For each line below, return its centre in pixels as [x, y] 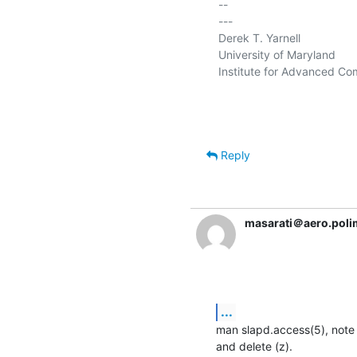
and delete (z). [254, 346]
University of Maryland [277, 54]
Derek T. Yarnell [259, 37]
